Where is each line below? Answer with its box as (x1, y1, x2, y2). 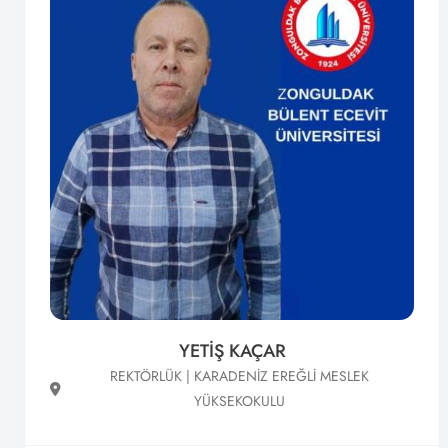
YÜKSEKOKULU (194, 391, 285, 412)
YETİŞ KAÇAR (178, 338, 286, 365)
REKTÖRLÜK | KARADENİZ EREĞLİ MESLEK (110, 366, 369, 387)
